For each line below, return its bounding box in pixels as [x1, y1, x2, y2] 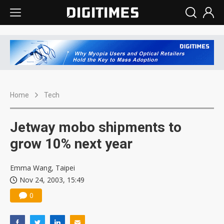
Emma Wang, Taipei [10, 163, 75, 173]
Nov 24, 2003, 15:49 [19, 175, 84, 185]
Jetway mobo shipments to [10, 119, 181, 136]
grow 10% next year [10, 135, 132, 152]
